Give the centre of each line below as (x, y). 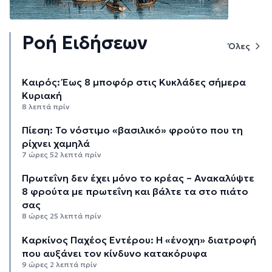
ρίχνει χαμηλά (56, 144)
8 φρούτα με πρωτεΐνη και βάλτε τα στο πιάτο (135, 192)
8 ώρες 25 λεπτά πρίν (62, 216)
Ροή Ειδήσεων (85, 43)
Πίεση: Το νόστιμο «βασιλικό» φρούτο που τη (133, 130)
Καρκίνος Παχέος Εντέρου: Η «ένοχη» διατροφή (139, 240)
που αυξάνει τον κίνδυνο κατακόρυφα (115, 253)
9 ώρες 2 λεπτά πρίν (60, 264)
